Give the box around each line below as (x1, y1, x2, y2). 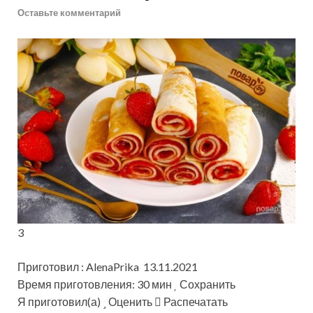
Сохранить (177, 277, 235, 291)
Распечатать (161, 294, 228, 308)
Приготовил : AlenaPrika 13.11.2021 (17, 259, 198, 273)
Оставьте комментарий (17, 6, 121, 18)
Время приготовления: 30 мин (17, 277, 174, 291)
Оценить (106, 294, 154, 308)
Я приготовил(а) (17, 294, 103, 308)
